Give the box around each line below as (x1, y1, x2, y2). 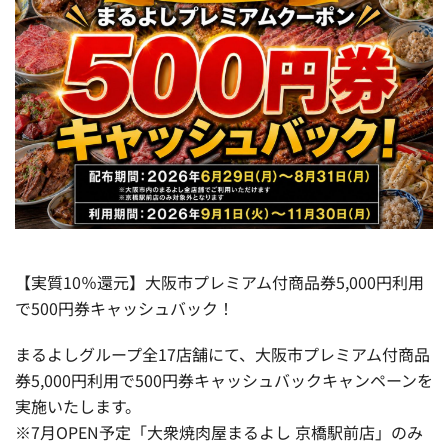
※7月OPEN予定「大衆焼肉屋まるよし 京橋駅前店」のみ (15, 419, 423, 444)
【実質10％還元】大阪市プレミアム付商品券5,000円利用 (15, 269, 424, 294)
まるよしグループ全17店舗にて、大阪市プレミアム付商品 (15, 341, 430, 366)
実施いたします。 (15, 393, 141, 418)
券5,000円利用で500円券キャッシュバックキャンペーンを (15, 367, 433, 392)
